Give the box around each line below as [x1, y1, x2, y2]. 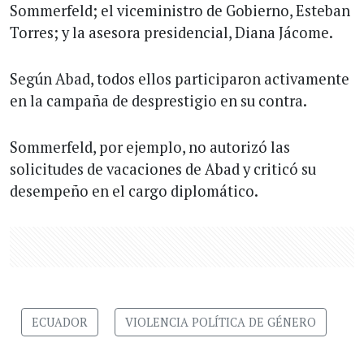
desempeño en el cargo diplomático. [10, 181, 258, 201]
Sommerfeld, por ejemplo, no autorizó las [10, 137, 290, 158]
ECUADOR [32, 314, 88, 331]
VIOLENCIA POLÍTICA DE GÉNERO [125, 314, 316, 331]
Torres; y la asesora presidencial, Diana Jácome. [10, 23, 333, 43]
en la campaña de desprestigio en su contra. [10, 91, 307, 111]
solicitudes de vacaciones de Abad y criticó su [10, 159, 316, 180]
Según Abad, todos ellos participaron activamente [10, 69, 349, 89]
